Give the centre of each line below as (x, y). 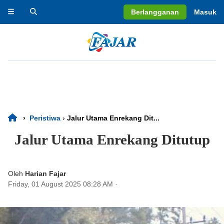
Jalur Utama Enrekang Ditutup (112, 139)
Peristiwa (45, 118)
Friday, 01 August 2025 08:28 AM (60, 184)
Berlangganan (155, 12)
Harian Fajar (45, 173)
